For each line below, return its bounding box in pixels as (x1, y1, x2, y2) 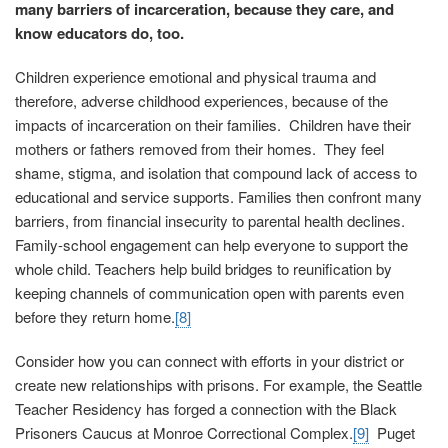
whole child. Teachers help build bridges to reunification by (15, 258, 392, 280)
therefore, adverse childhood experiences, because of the (15, 90, 388, 112)
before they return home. (15, 306, 175, 328)
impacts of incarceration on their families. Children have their (15, 114, 411, 136)
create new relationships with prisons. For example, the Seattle (15, 374, 422, 396)
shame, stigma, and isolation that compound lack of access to (15, 162, 417, 184)
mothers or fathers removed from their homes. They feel (15, 138, 384, 160)
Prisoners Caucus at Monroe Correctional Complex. (15, 422, 353, 444)
